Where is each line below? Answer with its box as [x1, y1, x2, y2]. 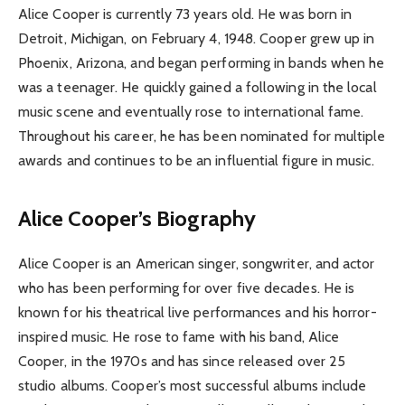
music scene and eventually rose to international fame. [18, 103, 364, 121]
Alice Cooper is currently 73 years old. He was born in [18, 5, 353, 24]
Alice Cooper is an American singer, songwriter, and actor [18, 254, 375, 272]
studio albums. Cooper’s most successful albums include [18, 376, 367, 394]
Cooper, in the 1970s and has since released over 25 [18, 352, 346, 370]
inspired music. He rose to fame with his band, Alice [18, 327, 340, 345]
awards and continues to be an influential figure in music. [18, 152, 374, 170]
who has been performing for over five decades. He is [18, 278, 355, 297]
